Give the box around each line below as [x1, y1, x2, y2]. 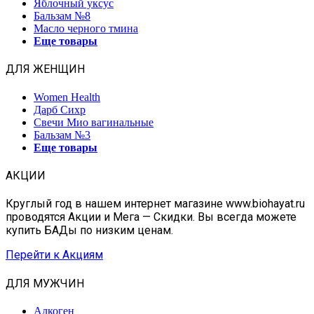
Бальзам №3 [34, 128, 90, 141]
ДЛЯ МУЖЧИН [6, 276, 84, 290]
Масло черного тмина [34, 22, 138, 35]
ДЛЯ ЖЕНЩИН [6, 62, 85, 76]
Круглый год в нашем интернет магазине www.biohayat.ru [6, 197, 305, 211]
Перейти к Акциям [6, 248, 103, 262]
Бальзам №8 [34, 10, 90, 22]
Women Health [34, 90, 100, 103]
